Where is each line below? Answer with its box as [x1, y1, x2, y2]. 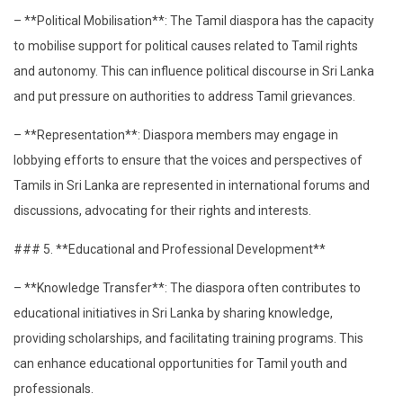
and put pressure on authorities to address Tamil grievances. [13, 88, 355, 103]
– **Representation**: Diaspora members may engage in [13, 127, 338, 142]
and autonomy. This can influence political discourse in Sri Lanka [13, 63, 374, 78]
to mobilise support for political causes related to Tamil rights [13, 38, 358, 53]
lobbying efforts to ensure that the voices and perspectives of [13, 152, 363, 167]
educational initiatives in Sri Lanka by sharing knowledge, [13, 305, 333, 320]
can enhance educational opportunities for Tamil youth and [13, 355, 347, 371]
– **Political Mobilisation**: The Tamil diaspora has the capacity [13, 13, 374, 28]
